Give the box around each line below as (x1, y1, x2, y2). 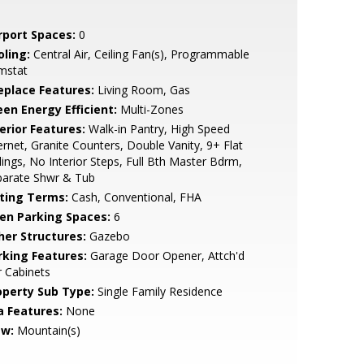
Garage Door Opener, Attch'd (86, 248, 245, 263)
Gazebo (85, 228, 130, 244)
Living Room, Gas (93, 82, 190, 97)
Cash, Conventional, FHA (67, 189, 201, 205)
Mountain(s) (13, 323, 80, 338)
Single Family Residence (93, 284, 223, 299)
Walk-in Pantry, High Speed (84, 121, 230, 136)
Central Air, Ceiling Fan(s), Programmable (29, 46, 249, 62)
